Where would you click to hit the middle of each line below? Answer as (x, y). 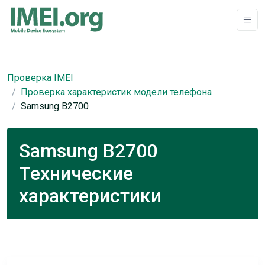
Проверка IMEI (40, 78)
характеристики (90, 196)
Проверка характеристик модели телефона (116, 92)
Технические (76, 173)
